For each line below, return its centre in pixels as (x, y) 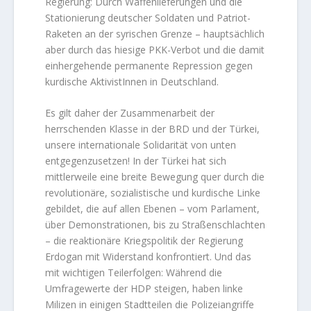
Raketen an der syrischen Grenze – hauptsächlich (155, 33)
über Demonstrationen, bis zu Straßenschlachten (155, 225)
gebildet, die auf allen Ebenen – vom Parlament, (153, 209)
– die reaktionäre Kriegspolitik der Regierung (144, 241)
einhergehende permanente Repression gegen (149, 65)
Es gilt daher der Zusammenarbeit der (130, 113)
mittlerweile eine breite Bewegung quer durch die (155, 177)
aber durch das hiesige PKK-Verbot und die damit (155, 49)
